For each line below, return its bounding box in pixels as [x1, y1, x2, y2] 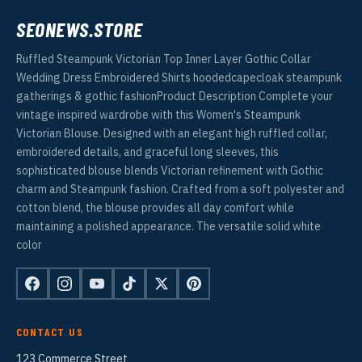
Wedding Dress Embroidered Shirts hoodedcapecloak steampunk [16, 69, 342, 85]
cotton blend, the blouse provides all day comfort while [16, 200, 294, 215]
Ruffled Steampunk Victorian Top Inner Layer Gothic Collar [16, 51, 311, 66]
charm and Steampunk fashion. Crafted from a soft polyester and [16, 181, 344, 196]
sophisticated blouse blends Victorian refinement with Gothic [16, 162, 323, 178]
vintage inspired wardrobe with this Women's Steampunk [16, 107, 301, 122]
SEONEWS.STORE [16, 15, 143, 41]
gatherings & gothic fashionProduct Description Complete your [16, 88, 333, 103]
